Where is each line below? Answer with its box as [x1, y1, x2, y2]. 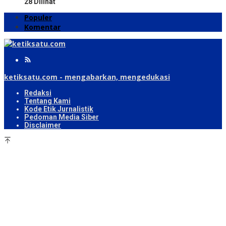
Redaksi [24, 89, 51, 97]
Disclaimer [24, 121, 61, 130]
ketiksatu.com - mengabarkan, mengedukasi [4, 72, 170, 82]
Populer [24, 13, 52, 23]
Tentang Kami [24, 97, 71, 105]
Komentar [24, 22, 61, 32]
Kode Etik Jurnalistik [24, 105, 93, 114]
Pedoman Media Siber [24, 113, 99, 122]
